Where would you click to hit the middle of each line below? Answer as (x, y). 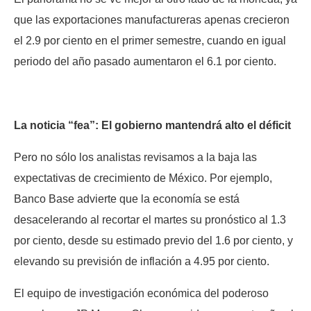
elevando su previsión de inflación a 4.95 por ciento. (142, 261)
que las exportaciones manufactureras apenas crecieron (152, 19)
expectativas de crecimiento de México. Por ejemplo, (143, 178)
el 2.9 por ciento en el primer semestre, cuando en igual (150, 40)
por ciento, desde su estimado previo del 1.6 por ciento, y (153, 240)
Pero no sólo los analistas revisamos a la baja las (135, 157)
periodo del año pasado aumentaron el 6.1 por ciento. (145, 61)
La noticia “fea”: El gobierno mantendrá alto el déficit (152, 125)
